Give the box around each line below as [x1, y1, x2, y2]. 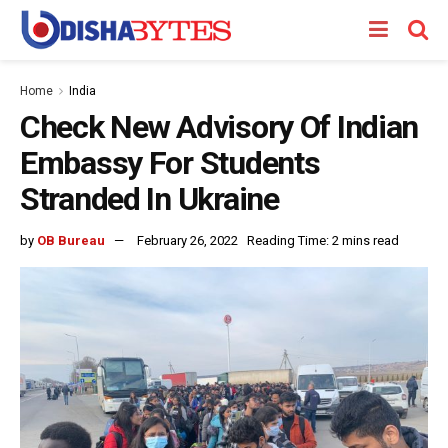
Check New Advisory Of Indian [20, 108, 419, 146]
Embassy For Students [20, 144, 320, 182]
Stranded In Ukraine [20, 180, 279, 218]
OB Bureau [37, 232, 105, 248]
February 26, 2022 [137, 232, 238, 248]
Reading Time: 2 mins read [247, 232, 399, 248]
